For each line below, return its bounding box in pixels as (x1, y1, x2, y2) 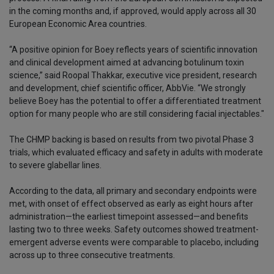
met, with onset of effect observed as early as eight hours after (9, 199, 253, 209)
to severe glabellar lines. (9, 160, 103, 171)
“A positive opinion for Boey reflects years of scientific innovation (9, 45, 257, 55)
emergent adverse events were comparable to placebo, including (9, 237, 259, 248)
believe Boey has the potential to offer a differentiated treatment (9, 96, 261, 106)
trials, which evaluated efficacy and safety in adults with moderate (9, 147, 263, 158)
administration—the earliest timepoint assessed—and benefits (9, 212, 248, 222)
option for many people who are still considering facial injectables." (9, 109, 264, 119)
